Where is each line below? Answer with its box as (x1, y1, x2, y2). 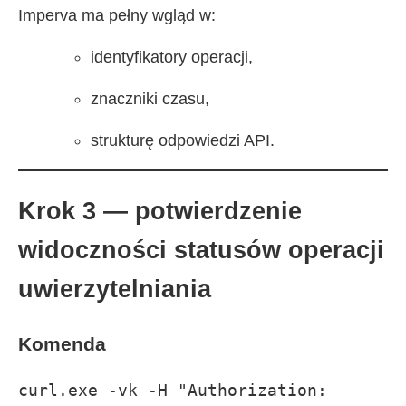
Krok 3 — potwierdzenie (18, 197, 302, 225)
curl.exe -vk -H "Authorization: (18, 381, 327, 401)
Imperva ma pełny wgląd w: (18, 6, 216, 25)
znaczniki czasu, (91, 90, 209, 109)
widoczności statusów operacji (18, 236, 384, 264)
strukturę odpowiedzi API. (91, 131, 275, 150)
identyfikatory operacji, (91, 48, 253, 67)
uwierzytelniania (18, 275, 211, 303)
